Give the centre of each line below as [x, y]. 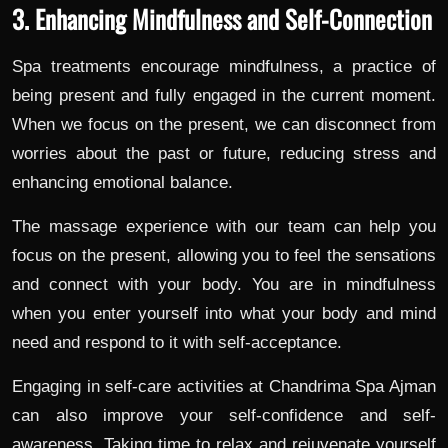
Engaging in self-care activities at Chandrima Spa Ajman [224, 387]
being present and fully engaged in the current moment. [224, 96]
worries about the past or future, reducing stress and [224, 154]
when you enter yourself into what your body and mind [224, 314]
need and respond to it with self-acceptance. [177, 343]
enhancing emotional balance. [122, 183]
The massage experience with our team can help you [224, 227]
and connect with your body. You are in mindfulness [224, 285]
